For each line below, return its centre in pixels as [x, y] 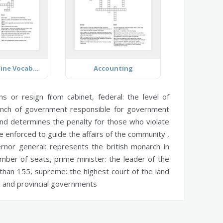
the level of [146, 96]
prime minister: [80, 159]
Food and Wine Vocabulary [36, 68]
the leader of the [138, 159]
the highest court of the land [118, 171]
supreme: [51, 171]
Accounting [113, 68]
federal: [111, 96]
